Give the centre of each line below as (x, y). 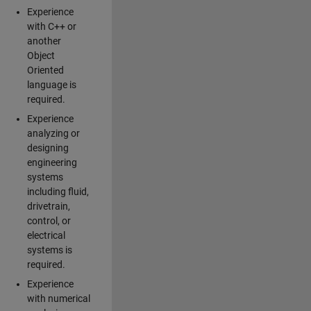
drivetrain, (48, 207)
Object (41, 56)
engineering (52, 163)
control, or (49, 221)
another (44, 41)
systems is (49, 250)
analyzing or (53, 134)
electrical (46, 236)
